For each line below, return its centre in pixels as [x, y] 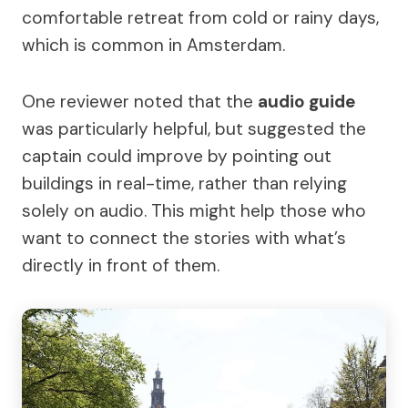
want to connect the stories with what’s [184, 238]
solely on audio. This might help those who [194, 211]
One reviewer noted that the [140, 102]
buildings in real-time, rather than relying [184, 184]
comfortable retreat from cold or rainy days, [200, 18]
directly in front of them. [121, 265]
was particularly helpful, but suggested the [194, 129]
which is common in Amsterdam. [153, 45]
